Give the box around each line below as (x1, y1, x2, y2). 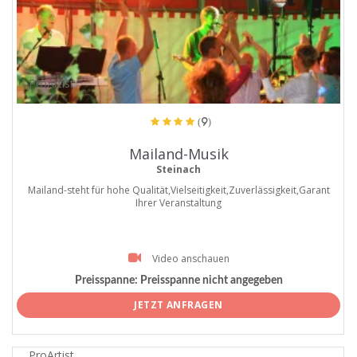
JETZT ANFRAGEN (134, 298, 223, 312)
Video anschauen (151, 251, 229, 265)
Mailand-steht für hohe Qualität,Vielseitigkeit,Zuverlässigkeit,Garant (27, 182, 330, 197)
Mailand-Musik (128, 143, 229, 163)
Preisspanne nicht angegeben (137, 274, 283, 286)
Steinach (156, 162, 201, 176)
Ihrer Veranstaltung (135, 195, 222, 210)
